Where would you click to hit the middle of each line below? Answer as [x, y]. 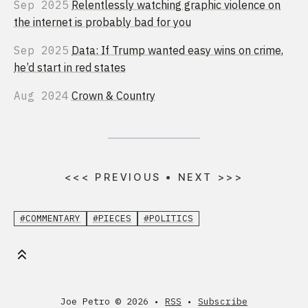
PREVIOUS [128, 177]
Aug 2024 [41, 95]
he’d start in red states [70, 67]
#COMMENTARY [50, 219]
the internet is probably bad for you [102, 22]
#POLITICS [168, 219]
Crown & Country [113, 95]
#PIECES [112, 219]
